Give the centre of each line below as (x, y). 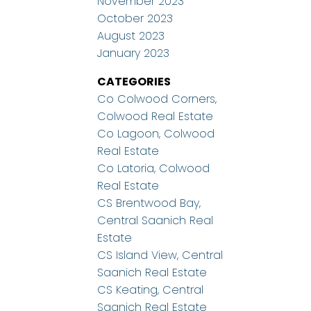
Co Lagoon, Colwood (156, 134)
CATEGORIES (134, 82)
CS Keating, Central (151, 290)
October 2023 (135, 19)
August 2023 (131, 36)
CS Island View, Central (160, 255)
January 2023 (134, 53)
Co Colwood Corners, (157, 99)
